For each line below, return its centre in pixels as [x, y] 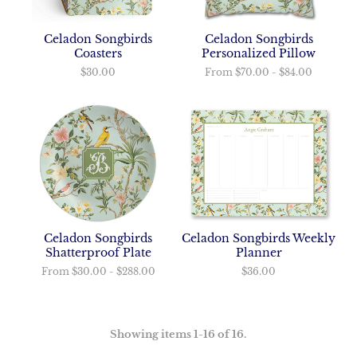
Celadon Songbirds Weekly [259, 238]
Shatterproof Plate [98, 252]
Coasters [98, 53]
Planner [259, 252]
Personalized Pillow [259, 53]
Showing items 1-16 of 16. [178, 334]
